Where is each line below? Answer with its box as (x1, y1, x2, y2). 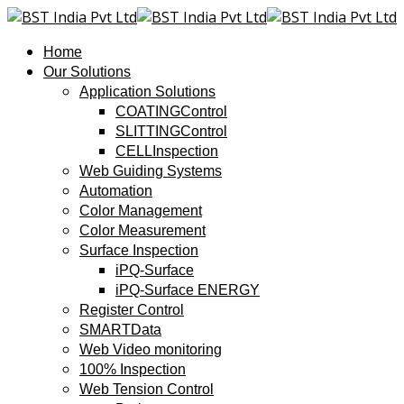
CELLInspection (115, 143, 218, 159)
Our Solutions (43, 64, 131, 79)
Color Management (79, 203, 202, 218)
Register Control (79, 302, 184, 317)
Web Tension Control (79, 381, 214, 397)
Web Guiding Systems (79, 163, 222, 179)
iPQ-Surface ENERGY (115, 282, 260, 298)
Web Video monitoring (79, 342, 222, 357)
